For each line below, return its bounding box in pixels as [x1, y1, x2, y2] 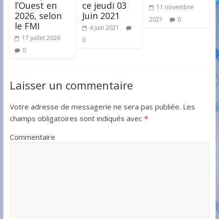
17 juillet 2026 [22, 33, 60, 42]
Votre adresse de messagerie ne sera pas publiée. [9, 101, 181, 111]
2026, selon [14, 9, 62, 22]
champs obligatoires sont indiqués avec [9, 113, 144, 123]
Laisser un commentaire [9, 77, 133, 92]
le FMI [14, 20, 40, 32]
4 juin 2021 [89, 23, 119, 32]
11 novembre [156, 2, 194, 11]
